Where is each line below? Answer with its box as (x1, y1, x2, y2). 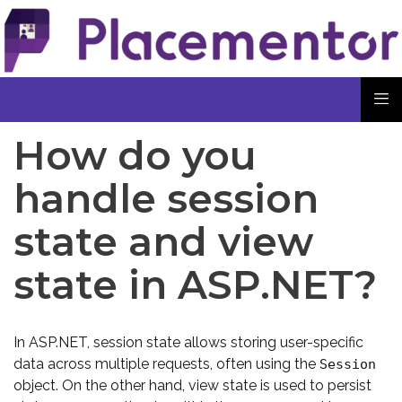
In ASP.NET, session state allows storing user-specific (13, 334, 363, 352)
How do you (13, 131, 257, 180)
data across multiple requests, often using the (13, 355, 319, 373)
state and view (13, 217, 313, 267)
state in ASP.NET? (13, 260, 377, 310)
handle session (13, 174, 319, 223)
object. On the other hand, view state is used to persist (13, 377, 371, 395)
